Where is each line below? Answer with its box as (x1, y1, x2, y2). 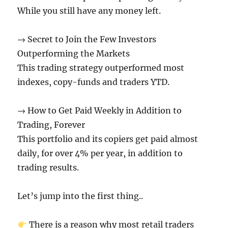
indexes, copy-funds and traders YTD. (17, 77, 170, 87)
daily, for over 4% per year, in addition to (17, 148, 183, 158)
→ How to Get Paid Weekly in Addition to (17, 105, 182, 116)
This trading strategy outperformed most (17, 63, 185, 73)
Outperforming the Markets (17, 48, 130, 59)
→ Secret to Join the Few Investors (17, 34, 157, 44)
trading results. (17, 162, 79, 173)
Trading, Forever (17, 120, 85, 130)
